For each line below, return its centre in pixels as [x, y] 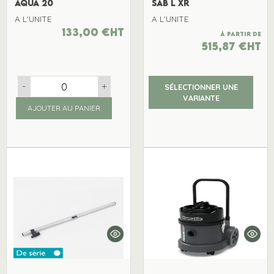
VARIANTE [201, 98]
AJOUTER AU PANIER [64, 108]
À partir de [241, 34]
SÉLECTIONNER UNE [201, 87]
